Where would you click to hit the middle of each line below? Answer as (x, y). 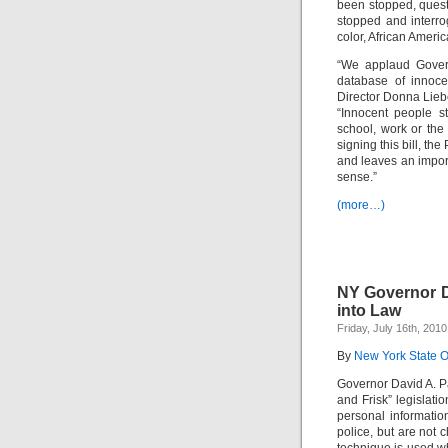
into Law (369, 310)
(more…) (361, 205)
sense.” (357, 177)
